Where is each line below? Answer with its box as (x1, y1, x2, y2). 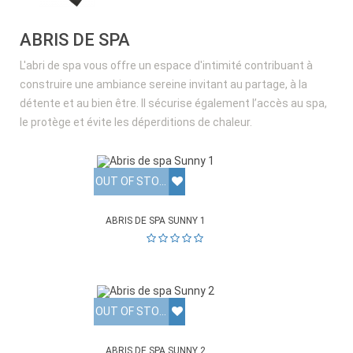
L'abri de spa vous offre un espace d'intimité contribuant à (20, 59, 313, 72)
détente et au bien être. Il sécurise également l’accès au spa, (20, 97, 327, 110)
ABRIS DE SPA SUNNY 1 (105, 215, 206, 227)
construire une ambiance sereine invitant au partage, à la (20, 78, 307, 91)
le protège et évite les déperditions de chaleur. (20, 116, 252, 129)
